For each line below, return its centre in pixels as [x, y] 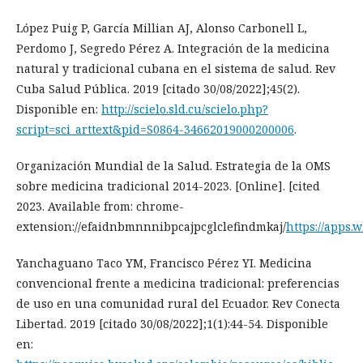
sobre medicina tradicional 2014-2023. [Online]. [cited [168, 186]
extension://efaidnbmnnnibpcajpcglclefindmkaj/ [151, 226]
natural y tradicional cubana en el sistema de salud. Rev [176, 68]
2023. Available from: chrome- [100, 206]
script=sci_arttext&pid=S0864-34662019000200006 [155, 129]
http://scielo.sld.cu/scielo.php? [185, 109]
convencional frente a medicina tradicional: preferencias [178, 283]
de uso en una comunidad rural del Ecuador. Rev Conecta [178, 303]
